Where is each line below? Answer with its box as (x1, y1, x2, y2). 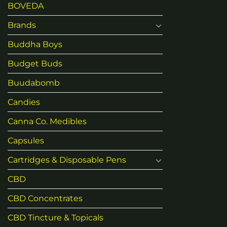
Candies (8, 97, 40, 107)
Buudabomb (8, 78, 60, 88)
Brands (8, 20, 36, 30)
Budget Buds (8, 59, 62, 69)
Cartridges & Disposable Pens (8, 155, 126, 165)
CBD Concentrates (8, 194, 83, 204)
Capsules (8, 136, 44, 146)
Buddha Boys (8, 40, 62, 50)
